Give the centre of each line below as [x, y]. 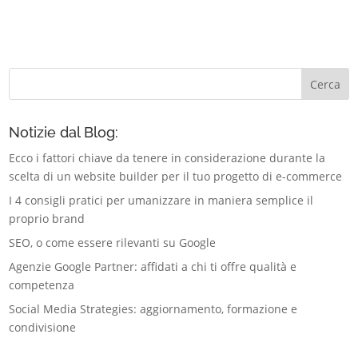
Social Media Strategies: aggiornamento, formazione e [153, 309]
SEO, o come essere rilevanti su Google [113, 243]
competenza [42, 285]
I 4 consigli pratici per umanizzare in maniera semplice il [161, 201]
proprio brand [47, 219]
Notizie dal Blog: [64, 133]
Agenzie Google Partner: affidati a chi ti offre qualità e [153, 267]
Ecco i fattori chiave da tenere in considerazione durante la [167, 158]
